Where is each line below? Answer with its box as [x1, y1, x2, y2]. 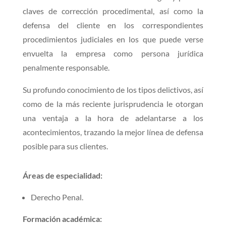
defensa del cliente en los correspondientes [22, 20, 204, 30]
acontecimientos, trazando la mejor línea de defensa [22, 127, 204, 137]
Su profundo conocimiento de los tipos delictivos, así [22, 84, 204, 94]
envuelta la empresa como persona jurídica [22, 48, 204, 58]
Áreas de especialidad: [22, 170, 102, 180]
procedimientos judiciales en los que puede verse [22, 34, 204, 44]
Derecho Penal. [30, 192, 83, 202]
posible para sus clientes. [22, 141, 108, 151]
